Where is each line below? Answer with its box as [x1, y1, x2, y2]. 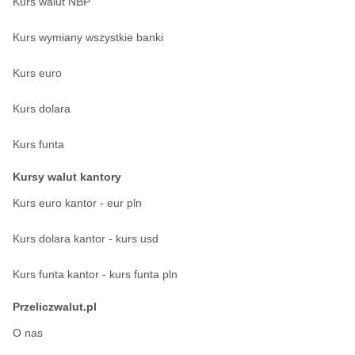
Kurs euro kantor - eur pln [13, 197, 142, 209]
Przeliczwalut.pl [13, 300, 97, 313]
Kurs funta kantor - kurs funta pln [13, 268, 177, 281]
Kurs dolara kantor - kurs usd [13, 232, 158, 245]
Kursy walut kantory [13, 170, 121, 183]
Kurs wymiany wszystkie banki [13, 31, 163, 44]
